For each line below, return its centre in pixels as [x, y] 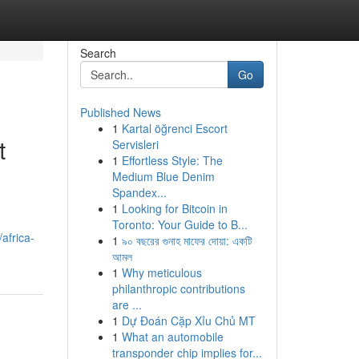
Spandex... [139, 192]
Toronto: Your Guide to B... [179, 224]
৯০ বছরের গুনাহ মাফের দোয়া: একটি [187, 240]
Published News [120, 112]
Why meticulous [161, 272]
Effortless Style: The [172, 160]
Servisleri [135, 144]
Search [98, 53]
